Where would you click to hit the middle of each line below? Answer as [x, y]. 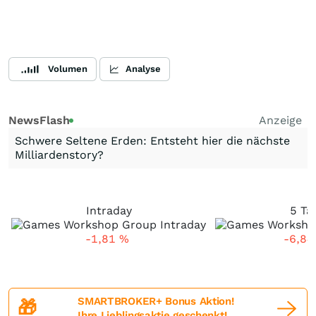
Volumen [68, 69]
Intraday [109, 211]
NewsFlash [39, 120]
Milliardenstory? [59, 155]
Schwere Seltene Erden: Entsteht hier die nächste [152, 141]
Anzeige [280, 120]
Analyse [143, 69]
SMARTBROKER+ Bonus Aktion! [156, 301]
